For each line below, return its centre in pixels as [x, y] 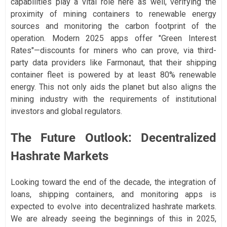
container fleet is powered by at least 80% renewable [113, 74]
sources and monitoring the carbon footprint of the [113, 26]
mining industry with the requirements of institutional [113, 99]
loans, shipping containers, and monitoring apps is [113, 194]
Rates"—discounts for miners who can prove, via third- [113, 50]
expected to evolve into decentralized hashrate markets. [113, 206]
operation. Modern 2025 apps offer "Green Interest [113, 38]
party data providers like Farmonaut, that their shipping [113, 62]
